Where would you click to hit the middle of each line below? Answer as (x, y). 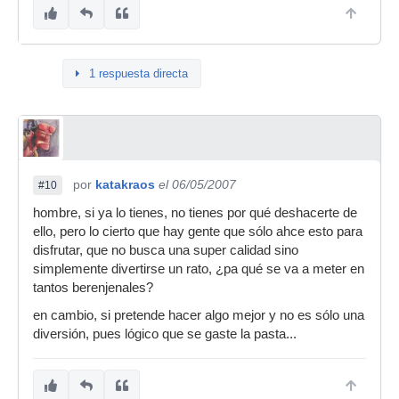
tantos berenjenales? (93, 288)
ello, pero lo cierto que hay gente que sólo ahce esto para (198, 232)
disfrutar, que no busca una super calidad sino (166, 250)
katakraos (125, 184)
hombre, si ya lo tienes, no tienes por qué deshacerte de (195, 213)
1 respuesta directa (138, 73)
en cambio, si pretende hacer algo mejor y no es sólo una (199, 315)
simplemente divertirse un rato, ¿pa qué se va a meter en (199, 269)
